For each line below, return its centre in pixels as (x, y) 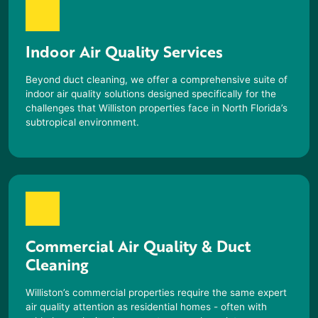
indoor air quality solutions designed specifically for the (151, 93)
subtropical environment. (82, 122)
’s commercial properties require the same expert (175, 292)
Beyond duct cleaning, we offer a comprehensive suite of (157, 79)
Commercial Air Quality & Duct (138, 246)
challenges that (62, 108)
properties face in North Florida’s (212, 108)
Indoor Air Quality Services (124, 51)
